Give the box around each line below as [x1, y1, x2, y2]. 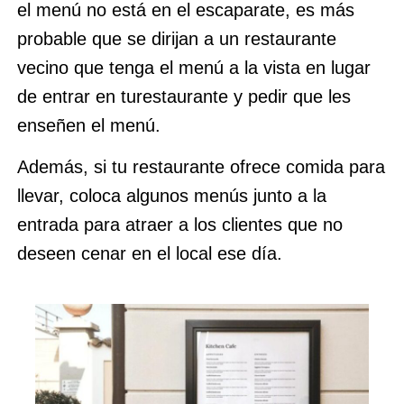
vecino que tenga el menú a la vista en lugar [16, 57, 371, 78]
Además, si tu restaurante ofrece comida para [16, 156, 385, 177]
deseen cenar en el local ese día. [16, 243, 282, 263]
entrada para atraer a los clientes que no [16, 214, 343, 234]
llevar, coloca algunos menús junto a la [16, 185, 326, 206]
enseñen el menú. [16, 115, 161, 135]
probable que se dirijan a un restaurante [16, 28, 336, 49]
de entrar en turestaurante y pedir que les [16, 86, 351, 106]
